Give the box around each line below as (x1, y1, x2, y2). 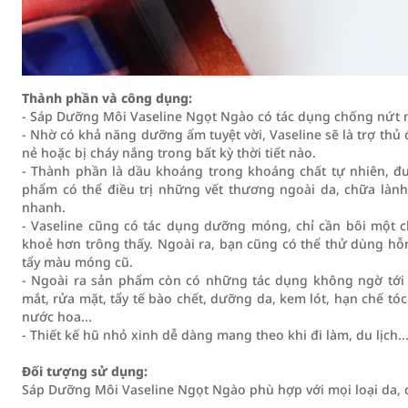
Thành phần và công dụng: (22, 89, 192, 107)
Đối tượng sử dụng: (22, 362, 148, 380)
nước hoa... (22, 308, 92, 325)
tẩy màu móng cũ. (22, 253, 133, 270)
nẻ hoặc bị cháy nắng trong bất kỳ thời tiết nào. (22, 144, 316, 161)
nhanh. (22, 199, 66, 216)
